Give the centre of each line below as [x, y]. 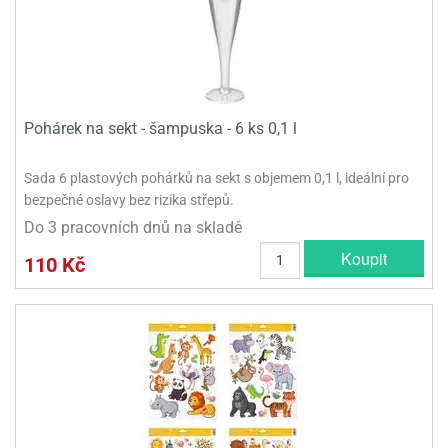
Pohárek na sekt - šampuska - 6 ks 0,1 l [160, 129]
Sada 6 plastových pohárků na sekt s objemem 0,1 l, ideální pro [216, 178]
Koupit [364, 259]
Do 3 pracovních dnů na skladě [133, 228]
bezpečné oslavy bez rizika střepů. [129, 200]
